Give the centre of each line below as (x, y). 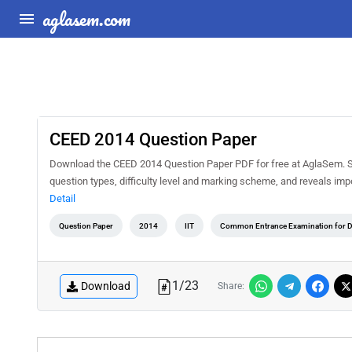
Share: (231, 286)
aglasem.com (86, 18)
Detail (62, 198)
